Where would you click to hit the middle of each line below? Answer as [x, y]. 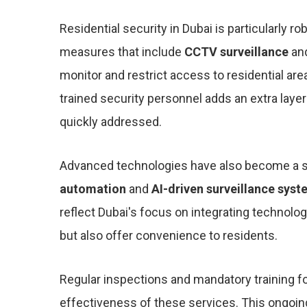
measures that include [122, 52]
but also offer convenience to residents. [169, 235]
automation [93, 189]
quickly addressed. [111, 122]
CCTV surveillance [236, 52]
